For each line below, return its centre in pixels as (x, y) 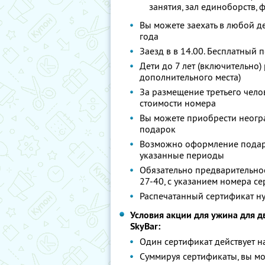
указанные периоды (182, 155)
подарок (158, 129)
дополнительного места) (190, 77)
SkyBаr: (145, 226)
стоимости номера (178, 103)
